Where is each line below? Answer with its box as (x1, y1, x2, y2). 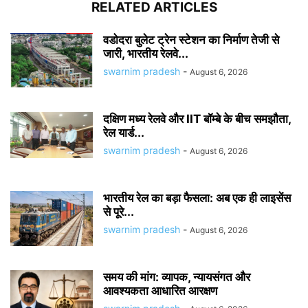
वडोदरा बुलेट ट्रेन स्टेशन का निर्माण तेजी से (103, 33, 279, 47)
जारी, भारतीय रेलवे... (103, 47, 188, 60)
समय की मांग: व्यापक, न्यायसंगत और (103, 270, 250, 284)
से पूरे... (103, 205, 134, 219)
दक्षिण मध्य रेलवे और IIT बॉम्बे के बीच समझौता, (103, 112, 291, 126)
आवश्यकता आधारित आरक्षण (103, 284, 217, 298)
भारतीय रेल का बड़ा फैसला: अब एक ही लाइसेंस (103, 191, 291, 205)
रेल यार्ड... (103, 126, 144, 140)
